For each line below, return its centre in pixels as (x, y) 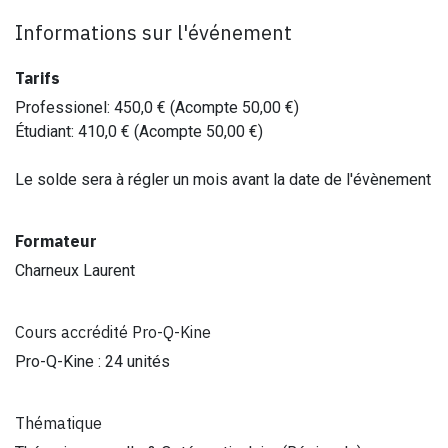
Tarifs (37, 77)
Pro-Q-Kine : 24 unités (92, 361)
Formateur (56, 240)
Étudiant (43, 131)
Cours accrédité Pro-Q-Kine (113, 331)
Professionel (61, 107)
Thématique (58, 422)
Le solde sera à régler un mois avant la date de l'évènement (223, 179)
